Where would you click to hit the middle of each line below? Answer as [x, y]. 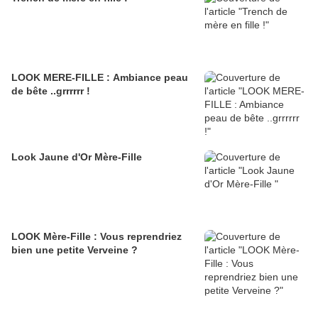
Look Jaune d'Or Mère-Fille [77, 157]
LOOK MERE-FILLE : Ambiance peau [100, 78]
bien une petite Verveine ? [75, 250]
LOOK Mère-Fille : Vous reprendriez [97, 237]
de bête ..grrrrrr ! [51, 91]
